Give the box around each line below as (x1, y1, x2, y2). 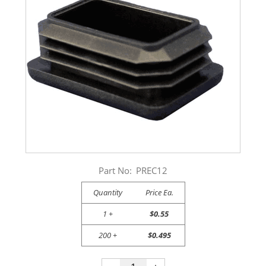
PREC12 (136, 164, 167, 176)
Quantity (93, 186, 122, 198)
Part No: (99, 164, 132, 176)
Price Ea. (145, 186, 173, 198)
